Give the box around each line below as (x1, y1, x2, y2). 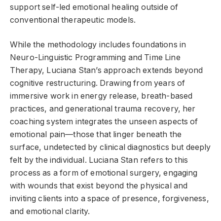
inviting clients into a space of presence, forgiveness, (10, 194, 209, 204)
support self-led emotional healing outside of (10, 2, 179, 12)
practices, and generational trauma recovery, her (10, 104, 196, 114)
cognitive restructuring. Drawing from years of (10, 78, 185, 88)
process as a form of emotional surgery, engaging (10, 168, 198, 178)
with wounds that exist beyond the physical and (10, 181, 188, 191)
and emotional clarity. (10, 207, 90, 217)
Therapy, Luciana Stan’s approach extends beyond (10, 66, 203, 75)
